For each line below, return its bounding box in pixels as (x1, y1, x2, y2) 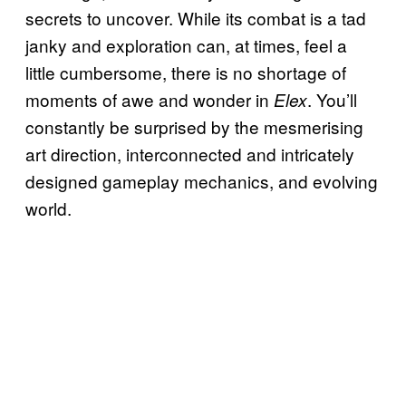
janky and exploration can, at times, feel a (25, 32, 347, 57)
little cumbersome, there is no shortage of (25, 59, 346, 84)
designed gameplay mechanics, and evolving (25, 168, 378, 193)
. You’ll (307, 86, 357, 111)
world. (25, 195, 72, 220)
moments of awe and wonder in (25, 86, 274, 111)
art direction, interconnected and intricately (25, 140, 354, 166)
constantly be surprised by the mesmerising (25, 113, 363, 139)
